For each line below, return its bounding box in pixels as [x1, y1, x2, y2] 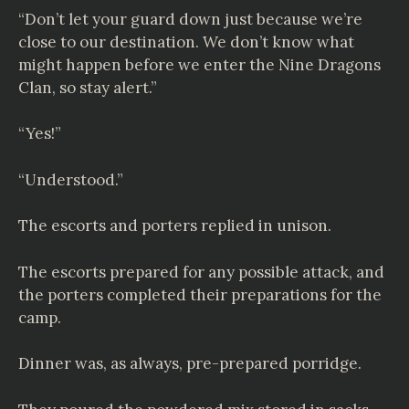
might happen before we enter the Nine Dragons [18, 54, 381, 75]
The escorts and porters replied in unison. [18, 215, 331, 236]
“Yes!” [18, 123, 61, 143]
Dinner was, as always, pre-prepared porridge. [18, 353, 362, 373]
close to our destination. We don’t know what [18, 31, 354, 52]
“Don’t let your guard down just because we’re [18, 8, 362, 29]
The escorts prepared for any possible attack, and [18, 261, 384, 282]
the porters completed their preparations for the [18, 284, 382, 305]
